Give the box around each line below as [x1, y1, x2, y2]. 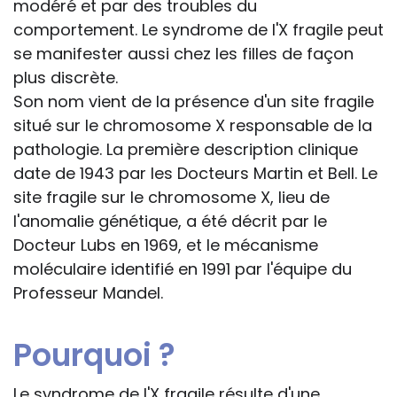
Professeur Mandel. [13, 282, 163, 305]
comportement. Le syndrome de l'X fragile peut [13, 19, 384, 42]
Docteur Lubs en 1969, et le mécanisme [13, 234, 318, 257]
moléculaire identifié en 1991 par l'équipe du [13, 258, 352, 281]
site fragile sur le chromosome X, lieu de [13, 186, 330, 209]
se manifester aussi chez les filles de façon [13, 43, 354, 66]
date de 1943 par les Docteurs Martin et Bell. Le [13, 162, 378, 185]
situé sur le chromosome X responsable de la [13, 114, 372, 137]
